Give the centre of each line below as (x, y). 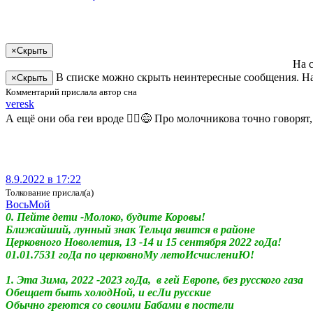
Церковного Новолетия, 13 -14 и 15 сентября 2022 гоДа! (144, 242)
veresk (20, 103)
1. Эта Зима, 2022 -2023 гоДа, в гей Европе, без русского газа (154, 279)
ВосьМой (28, 204)
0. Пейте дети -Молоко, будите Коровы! (105, 217)
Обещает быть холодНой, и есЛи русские (108, 292)
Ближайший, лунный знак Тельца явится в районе (130, 229)
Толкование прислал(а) (50, 192)
